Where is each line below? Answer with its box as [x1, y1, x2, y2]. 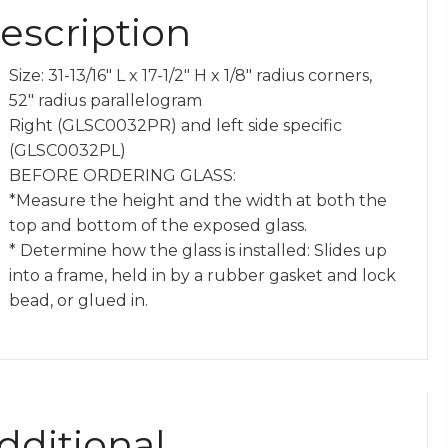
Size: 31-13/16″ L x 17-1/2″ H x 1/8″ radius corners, [8, 65, 372, 85]
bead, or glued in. [8, 290, 148, 310]
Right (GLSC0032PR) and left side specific [8, 115, 342, 135]
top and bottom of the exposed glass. [8, 215, 307, 235]
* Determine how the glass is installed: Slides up [8, 240, 387, 260]
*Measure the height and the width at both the [8, 190, 387, 210]
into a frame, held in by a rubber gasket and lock [8, 265, 396, 285]
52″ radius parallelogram [8, 90, 202, 110]
